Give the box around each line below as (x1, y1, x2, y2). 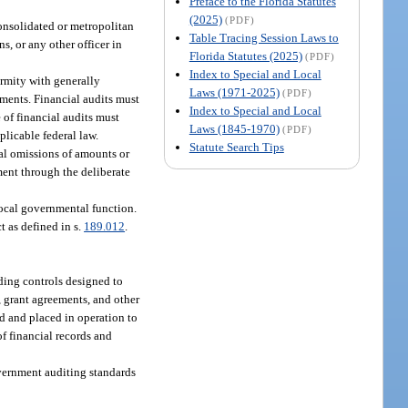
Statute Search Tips (189, 139, 284, 154)
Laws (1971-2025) (189, 85, 280, 99)
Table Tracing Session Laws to (189, 30, 339, 45)
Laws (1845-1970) (189, 121, 280, 136)
